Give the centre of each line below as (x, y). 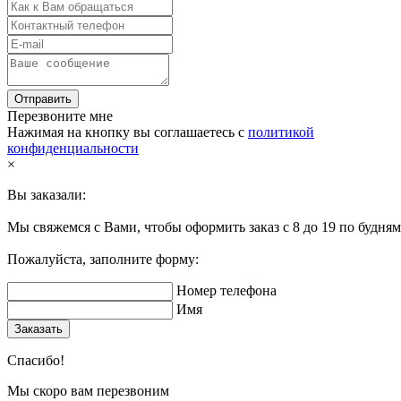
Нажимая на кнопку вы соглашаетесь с (128, 132)
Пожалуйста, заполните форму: (103, 259)
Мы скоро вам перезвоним (88, 390)
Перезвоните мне (60, 115)
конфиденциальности (73, 148)
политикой (281, 132)
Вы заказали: (47, 194)
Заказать (38, 328)
